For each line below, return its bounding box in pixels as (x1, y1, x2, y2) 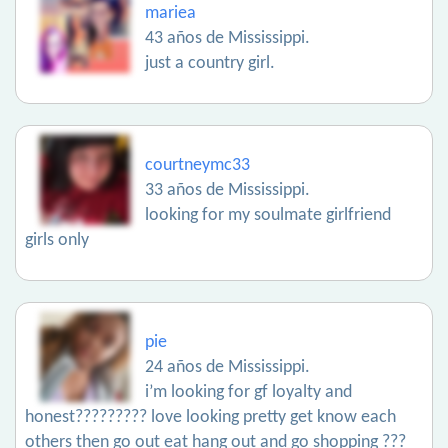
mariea (145, 4, 196, 23)
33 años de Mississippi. (145, 181, 310, 200)
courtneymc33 (145, 156, 250, 175)
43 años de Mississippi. (145, 29, 310, 48)
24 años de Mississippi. (145, 358, 310, 377)
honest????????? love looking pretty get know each (25, 408, 396, 427)
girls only (25, 231, 89, 250)
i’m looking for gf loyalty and (145, 383, 352, 402)
